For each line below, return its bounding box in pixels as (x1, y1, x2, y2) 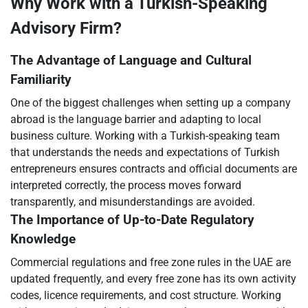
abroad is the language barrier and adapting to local (10, 113, 261, 126)
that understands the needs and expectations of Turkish (10, 146, 280, 159)
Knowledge (10, 232, 76, 247)
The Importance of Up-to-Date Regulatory (10, 212, 254, 228)
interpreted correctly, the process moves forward (10, 179, 241, 192)
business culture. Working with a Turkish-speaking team (10, 129, 280, 142)
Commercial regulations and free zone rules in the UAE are (10, 256, 291, 269)
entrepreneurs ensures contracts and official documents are (10, 162, 297, 175)
